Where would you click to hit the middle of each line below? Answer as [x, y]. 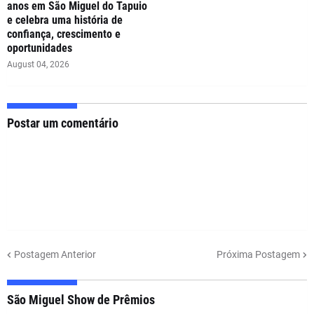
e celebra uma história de [65, 20]
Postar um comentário [63, 123]
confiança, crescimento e [64, 34]
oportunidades [40, 48]
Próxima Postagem [258, 254]
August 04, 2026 [38, 64]
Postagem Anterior [55, 254]
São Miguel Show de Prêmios [81, 300]
